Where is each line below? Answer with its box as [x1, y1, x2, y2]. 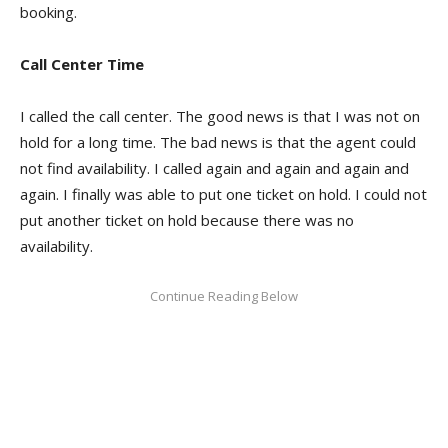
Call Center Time [20, 53, 148, 74]
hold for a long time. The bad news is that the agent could [20, 131, 416, 152]
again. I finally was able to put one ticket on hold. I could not [20, 183, 427, 204]
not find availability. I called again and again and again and [20, 157, 409, 178]
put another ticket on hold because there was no [20, 209, 354, 230]
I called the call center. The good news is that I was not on [20, 105, 420, 126]
